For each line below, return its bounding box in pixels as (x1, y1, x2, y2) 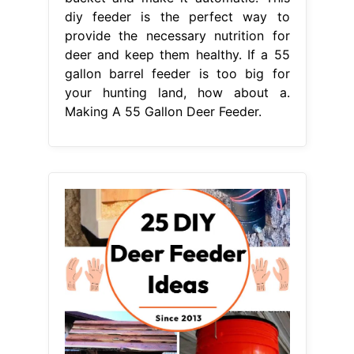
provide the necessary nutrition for (64, 28, 290, 44)
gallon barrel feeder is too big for (64, 66, 290, 82)
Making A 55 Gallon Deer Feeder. (64, 104, 262, 120)
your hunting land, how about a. (64, 85, 290, 101)
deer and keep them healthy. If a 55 (64, 47, 290, 63)
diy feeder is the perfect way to (64, 9, 290, 25)
